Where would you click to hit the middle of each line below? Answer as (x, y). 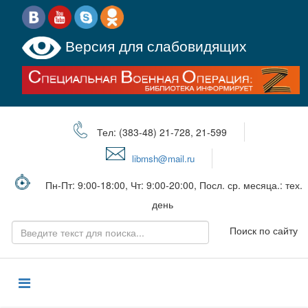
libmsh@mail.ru (163, 158)
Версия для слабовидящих (154, 46)
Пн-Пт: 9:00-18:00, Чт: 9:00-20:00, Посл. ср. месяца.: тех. (174, 185)
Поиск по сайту (264, 230)
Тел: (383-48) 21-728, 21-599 (161, 132)
